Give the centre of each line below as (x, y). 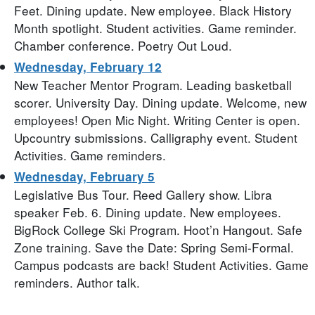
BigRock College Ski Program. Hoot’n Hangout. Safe (158, 230)
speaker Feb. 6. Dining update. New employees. (148, 212)
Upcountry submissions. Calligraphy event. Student (156, 138)
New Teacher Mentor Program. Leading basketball (153, 85)
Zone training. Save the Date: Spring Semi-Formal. (154, 247)
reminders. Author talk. (77, 283)
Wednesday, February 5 (84, 177)
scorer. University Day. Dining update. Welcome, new (160, 103)
